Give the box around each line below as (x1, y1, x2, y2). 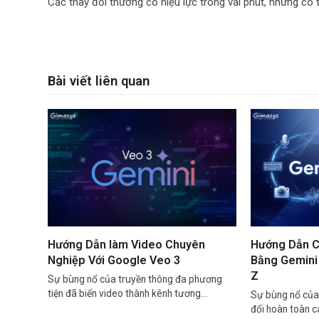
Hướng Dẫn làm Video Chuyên (48, 238, 206, 252)
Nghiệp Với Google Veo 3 (48, 253, 181, 268)
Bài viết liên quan (48, 73, 150, 89)
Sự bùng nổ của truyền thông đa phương (48, 273, 223, 286)
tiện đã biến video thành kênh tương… (48, 288, 208, 300)
